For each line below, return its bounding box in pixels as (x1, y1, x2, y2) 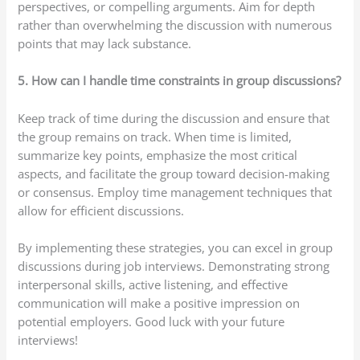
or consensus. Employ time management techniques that (18, 183, 333, 200)
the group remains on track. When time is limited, (18, 128, 292, 145)
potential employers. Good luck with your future (18, 313, 285, 330)
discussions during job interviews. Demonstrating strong (18, 258, 330, 275)
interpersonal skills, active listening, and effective (18, 276, 288, 293)
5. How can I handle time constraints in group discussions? (18, 72, 342, 89)
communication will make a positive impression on (18, 295, 301, 312)
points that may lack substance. (18, 35, 192, 52)
